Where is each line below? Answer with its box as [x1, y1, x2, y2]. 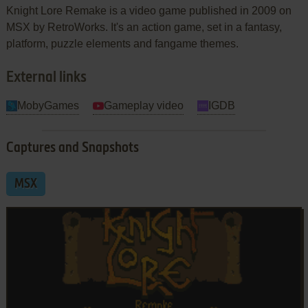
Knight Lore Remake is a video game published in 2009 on [5, 4, 291, 16]
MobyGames [16, 99, 79, 111]
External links [5, 69, 87, 85]
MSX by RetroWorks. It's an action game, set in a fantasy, [5, 21, 282, 33]
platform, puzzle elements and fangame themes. [5, 37, 239, 49]
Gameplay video [103, 99, 184, 111]
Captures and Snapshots [5, 141, 139, 155]
